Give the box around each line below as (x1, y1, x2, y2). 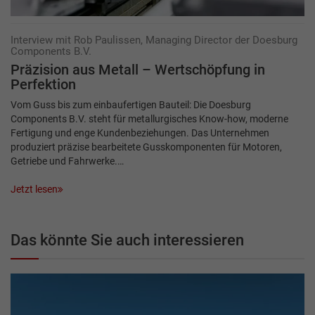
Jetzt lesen (11, 183, 58, 195)
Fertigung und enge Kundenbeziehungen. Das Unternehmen (11, 127, 269, 139)
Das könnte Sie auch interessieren (11, 231, 244, 249)
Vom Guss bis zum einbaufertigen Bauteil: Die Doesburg (11, 98, 251, 110)
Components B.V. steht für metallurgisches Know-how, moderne (11, 112, 288, 124)
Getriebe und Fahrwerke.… (11, 155, 124, 167)
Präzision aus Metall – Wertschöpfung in (11, 61, 265, 78)
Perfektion (11, 76, 76, 93)
